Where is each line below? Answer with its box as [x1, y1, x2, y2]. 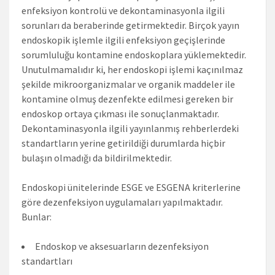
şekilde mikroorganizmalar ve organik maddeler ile [21, 77, 235, 90]
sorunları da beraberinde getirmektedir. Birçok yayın [21, 18, 239, 31]
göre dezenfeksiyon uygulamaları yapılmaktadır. [21, 195, 223, 208]
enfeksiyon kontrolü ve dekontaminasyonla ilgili [21, 4, 225, 17]
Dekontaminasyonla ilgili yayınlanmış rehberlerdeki [21, 122, 239, 134]
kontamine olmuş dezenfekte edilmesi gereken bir [21, 92, 233, 105]
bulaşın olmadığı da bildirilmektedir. [21, 151, 172, 164]
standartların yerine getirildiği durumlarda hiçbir [21, 136, 225, 149]
